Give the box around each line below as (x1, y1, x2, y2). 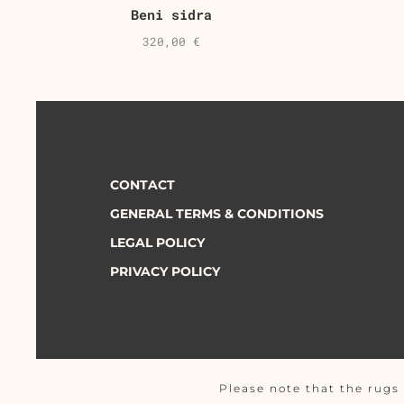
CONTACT (110, 176, 175, 193)
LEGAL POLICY (110, 234, 205, 251)
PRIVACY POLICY (110, 262, 220, 280)
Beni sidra (131, 5, 213, 23)
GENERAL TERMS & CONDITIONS (110, 205, 324, 222)
